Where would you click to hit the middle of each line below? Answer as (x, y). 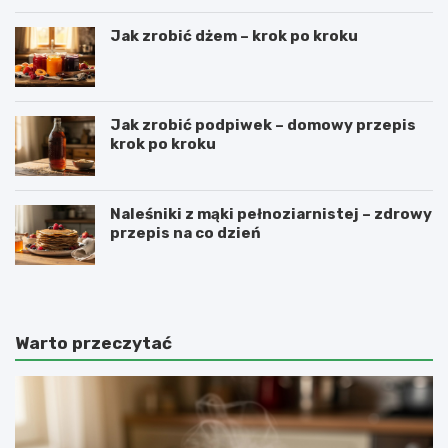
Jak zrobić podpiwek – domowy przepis (263, 124)
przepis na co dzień (185, 232)
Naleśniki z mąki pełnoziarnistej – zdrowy (271, 213)
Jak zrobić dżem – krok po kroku (234, 35)
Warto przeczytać (93, 342)
